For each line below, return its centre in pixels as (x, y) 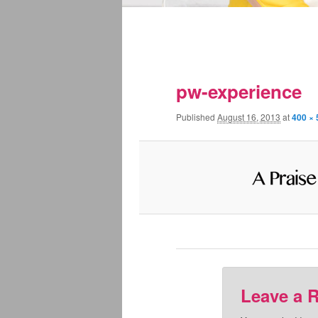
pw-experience (239, 91)
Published (197, 116)
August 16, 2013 (249, 116)
